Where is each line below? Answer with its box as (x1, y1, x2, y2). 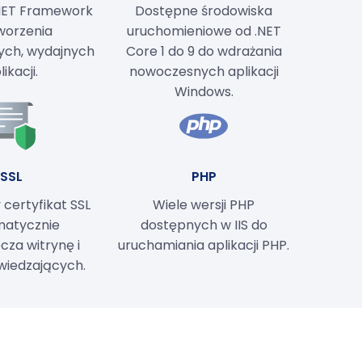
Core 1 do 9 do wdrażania (125, 41, 282, 61)
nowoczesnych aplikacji (128, 61, 279, 81)
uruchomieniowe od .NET (126, 21, 281, 40)
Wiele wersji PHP (153, 195, 255, 214)
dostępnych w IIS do (140, 215, 267, 234)
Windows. (174, 82, 234, 101)
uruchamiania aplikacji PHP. (118, 235, 289, 255)
